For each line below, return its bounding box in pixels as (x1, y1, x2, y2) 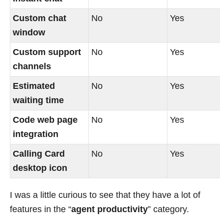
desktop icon (13, 163, 68, 173)
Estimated (13, 81, 55, 91)
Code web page (13, 115, 78, 125)
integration (13, 129, 59, 139)
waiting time (13, 95, 64, 106)
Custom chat (13, 13, 67, 24)
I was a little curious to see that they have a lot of (10, 190, 200, 200)
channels (13, 61, 52, 72)
